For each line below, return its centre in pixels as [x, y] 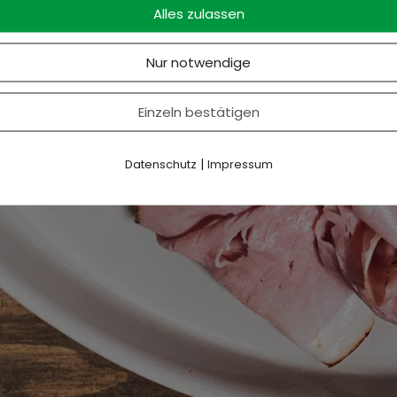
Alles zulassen [198, 13]
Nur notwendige [198, 62]
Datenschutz [160, 163]
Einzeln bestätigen [198, 111]
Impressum [240, 163]
